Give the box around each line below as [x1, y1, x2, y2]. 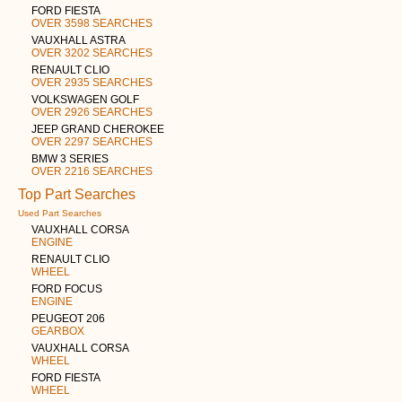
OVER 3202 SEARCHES [31, 46, 153, 59]
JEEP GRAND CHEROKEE [31, 122, 164, 135]
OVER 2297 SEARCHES [31, 135, 153, 148]
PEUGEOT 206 [31, 311, 105, 325]
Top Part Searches [18, 186, 135, 202]
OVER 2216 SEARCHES [31, 164, 153, 178]
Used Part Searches [18, 207, 101, 218]
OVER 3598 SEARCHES [31, 16, 153, 30]
